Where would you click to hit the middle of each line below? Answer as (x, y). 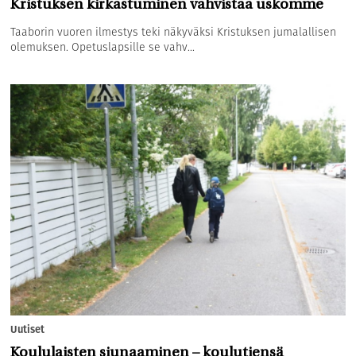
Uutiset (28, 330)
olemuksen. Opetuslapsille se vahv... (103, 47)
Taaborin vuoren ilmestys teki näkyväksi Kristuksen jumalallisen (174, 32)
